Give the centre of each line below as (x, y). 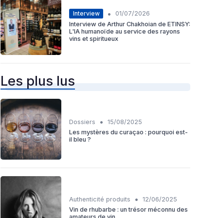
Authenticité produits (100, 199)
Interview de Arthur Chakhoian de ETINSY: (130, 24)
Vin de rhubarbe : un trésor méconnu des (128, 209)
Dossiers (82, 122)
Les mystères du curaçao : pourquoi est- (128, 132)
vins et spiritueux (94, 38)
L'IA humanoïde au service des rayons (125, 31)
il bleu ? (80, 139)
